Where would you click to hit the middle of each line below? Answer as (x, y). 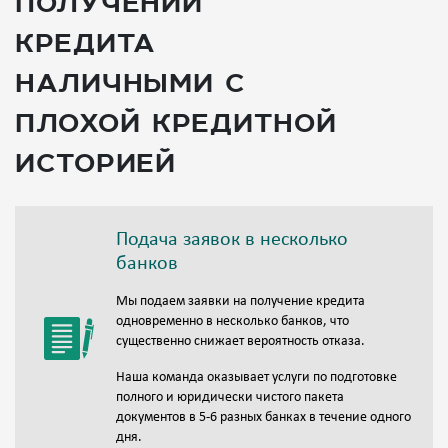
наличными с (130, 81)
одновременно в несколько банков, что (232, 322)
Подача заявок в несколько (232, 240)
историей (95, 161)
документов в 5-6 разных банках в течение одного (263, 418)
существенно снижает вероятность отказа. (240, 342)
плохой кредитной (176, 121)
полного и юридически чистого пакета (230, 398)
